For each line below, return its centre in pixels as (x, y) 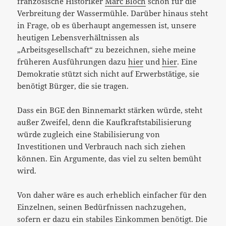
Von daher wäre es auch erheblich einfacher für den (112, 194)
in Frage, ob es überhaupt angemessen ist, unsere (107, 25)
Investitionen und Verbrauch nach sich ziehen (102, 146)
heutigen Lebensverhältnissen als (78, 37)
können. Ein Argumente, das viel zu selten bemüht (109, 158)
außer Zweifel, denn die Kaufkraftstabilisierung (104, 122)
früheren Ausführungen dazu (73, 61)
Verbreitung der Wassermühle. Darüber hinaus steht (113, 13)
